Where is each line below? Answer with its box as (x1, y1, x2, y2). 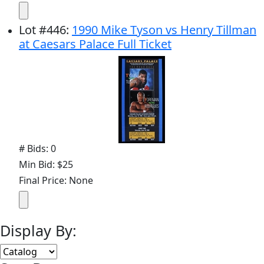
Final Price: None (19, 173, 93, 187)
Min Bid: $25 (19, 157, 73, 171)
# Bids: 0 (19, 141, 56, 155)
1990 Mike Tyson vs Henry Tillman (72, 21, 256, 38)
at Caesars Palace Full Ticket (19, 35, 171, 52)
